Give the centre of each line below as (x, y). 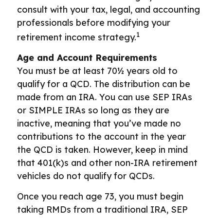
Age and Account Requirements (87, 58)
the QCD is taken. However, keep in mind (102, 150)
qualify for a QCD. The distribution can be (104, 84)
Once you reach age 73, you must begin (100, 196)
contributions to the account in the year (101, 136)
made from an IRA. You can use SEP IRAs (105, 97)
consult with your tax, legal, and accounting (109, 9)
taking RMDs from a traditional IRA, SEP (102, 209)
